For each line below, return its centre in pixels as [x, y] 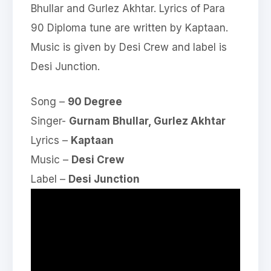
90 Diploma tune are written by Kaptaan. [129, 28]
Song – [49, 101]
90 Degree [95, 101]
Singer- [50, 121]
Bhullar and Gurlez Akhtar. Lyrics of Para [128, 8]
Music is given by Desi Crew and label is [129, 47]
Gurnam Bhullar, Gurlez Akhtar [147, 121]
